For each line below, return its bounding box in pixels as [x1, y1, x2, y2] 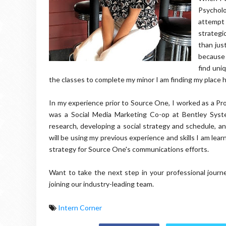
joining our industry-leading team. [49, 179, 155, 188]
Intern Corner [58, 203, 102, 212]
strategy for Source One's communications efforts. [49, 144, 209, 153]
